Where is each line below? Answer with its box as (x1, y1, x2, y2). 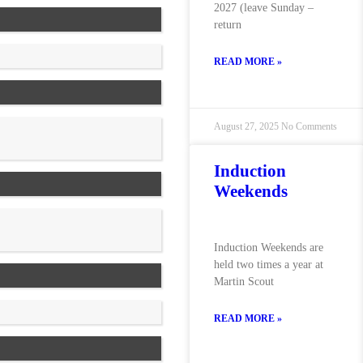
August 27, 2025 (214, 121, 281, 132)
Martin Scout (214, 275, 274, 288)
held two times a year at (214, 258, 323, 271)
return (214, 19, 241, 31)
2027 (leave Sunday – (214, 2, 314, 14)
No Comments (281, 121, 337, 132)
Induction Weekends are (214, 241, 323, 254)
